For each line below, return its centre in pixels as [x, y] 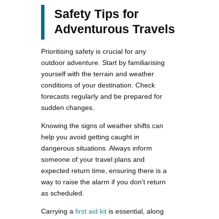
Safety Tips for [97, 13]
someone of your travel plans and [93, 159]
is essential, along [135, 211]
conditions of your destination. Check [98, 85]
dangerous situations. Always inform [97, 148]
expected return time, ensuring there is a [104, 170]
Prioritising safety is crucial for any [94, 51]
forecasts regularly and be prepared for [102, 96]
